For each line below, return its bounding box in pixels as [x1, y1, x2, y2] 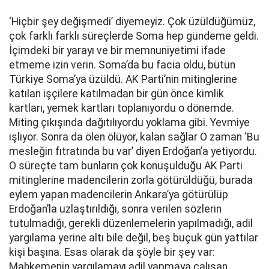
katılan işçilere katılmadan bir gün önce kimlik [9, 88, 224, 100]
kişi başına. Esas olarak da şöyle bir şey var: [9, 246, 215, 258]
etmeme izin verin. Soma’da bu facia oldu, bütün [9, 59, 235, 71]
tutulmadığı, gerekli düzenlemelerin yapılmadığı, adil [9, 217, 253, 229]
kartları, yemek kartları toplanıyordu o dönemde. [9, 102, 234, 114]
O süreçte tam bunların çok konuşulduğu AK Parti [9, 160, 243, 172]
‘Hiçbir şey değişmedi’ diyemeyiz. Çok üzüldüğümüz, [9, 16, 255, 28]
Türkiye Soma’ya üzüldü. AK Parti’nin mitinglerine [9, 73, 237, 85]
